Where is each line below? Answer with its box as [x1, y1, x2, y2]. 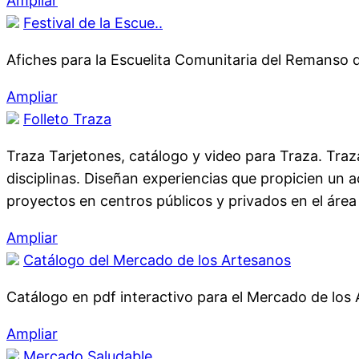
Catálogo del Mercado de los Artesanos [23, 252, 291, 268]
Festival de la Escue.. [23, 14, 163, 31]
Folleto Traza [23, 111, 111, 127]
